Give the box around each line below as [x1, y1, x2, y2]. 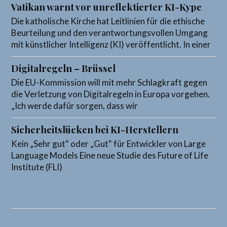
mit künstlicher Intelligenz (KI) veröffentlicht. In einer [11, 39, 211, 50]
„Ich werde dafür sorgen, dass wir [11, 100, 138, 111]
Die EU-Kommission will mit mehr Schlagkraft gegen [11, 77, 208, 88]
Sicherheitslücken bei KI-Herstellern [11, 123, 179, 136]
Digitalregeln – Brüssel [11, 62, 116, 75]
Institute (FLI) [11, 162, 63, 173]
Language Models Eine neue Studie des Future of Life [11, 150, 209, 161]
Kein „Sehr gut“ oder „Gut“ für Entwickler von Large [11, 138, 206, 149]
